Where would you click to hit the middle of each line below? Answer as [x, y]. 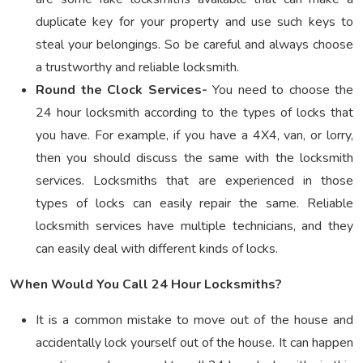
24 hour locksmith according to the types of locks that [194, 113]
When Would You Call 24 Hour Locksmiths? [146, 285]
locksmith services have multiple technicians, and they [194, 226]
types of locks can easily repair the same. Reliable [194, 204]
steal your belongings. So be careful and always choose [194, 45]
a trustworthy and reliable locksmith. [137, 68]
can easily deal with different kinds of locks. [157, 249]
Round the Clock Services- [122, 90]
